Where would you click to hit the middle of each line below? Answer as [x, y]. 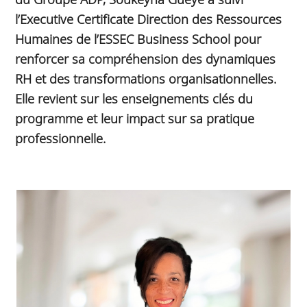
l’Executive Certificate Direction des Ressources [149, 19]
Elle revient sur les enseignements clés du [134, 98]
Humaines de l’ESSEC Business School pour [138, 38]
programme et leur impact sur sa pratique [135, 118]
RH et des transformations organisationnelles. [146, 78]
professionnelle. [61, 138]
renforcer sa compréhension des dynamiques [146, 58]
